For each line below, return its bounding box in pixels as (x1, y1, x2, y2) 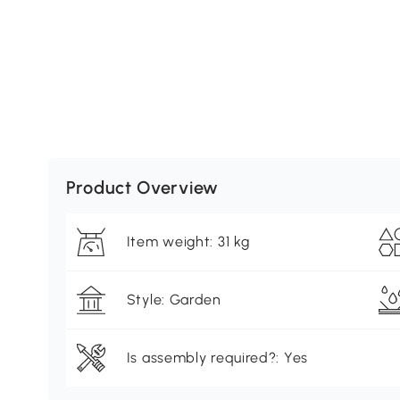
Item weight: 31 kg (126, 233, 250, 251)
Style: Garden (126, 291, 221, 309)
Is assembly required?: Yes (126, 349, 308, 367)
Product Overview (65, 177, 219, 199)
